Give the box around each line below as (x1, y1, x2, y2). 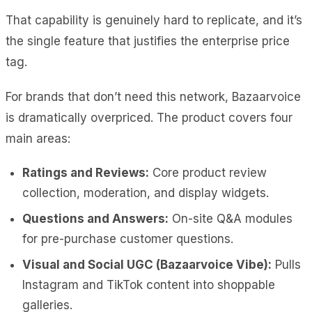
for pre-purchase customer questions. (22, 231, 233, 246)
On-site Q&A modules (169, 211, 292, 226)
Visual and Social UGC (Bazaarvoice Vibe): (22, 257, 272, 272)
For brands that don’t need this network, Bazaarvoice (6, 89, 301, 104)
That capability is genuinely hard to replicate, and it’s (6, 13, 302, 27)
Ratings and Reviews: (22, 165, 149, 180)
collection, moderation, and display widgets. (22, 185, 269, 200)
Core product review (149, 165, 267, 180)
